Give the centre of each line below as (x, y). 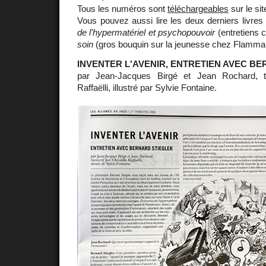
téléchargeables (198, 8)
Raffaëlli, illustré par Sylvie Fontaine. (147, 87)
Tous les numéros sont (122, 8)
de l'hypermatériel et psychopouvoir (146, 32)
